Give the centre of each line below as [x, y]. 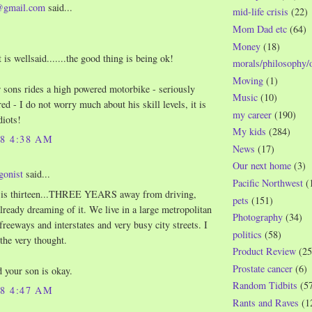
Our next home [262, 166]
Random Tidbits [265, 286]
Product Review [264, 251]
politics [247, 234]
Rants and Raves [266, 302]
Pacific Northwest [268, 183]
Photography [258, 217]
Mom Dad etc [260, 29]
